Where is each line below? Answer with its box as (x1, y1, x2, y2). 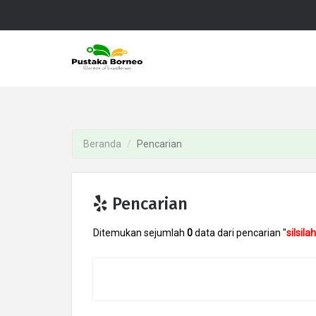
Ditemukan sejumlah (93, 227, 187, 238)
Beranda (83, 138, 121, 150)
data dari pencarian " (193, 227, 286, 238)
